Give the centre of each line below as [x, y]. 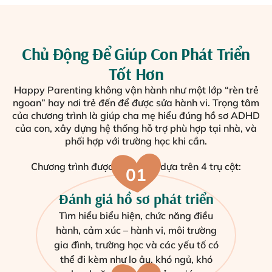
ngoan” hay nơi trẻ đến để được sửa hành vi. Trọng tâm [136, 103]
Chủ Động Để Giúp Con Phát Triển [136, 54]
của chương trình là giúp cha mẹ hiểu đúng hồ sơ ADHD [136, 116]
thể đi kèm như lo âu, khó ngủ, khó [136, 260]
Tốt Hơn [136, 74]
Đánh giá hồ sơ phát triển [136, 199]
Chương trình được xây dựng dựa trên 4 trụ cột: [136, 167]
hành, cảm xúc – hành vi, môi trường [136, 230]
